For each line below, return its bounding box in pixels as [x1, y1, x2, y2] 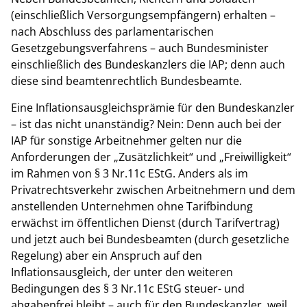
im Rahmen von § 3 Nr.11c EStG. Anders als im [11, 165, 248, 181]
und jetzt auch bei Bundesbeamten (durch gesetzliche [11, 231, 289, 247]
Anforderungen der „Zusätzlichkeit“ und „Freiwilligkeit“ [11, 149, 291, 164]
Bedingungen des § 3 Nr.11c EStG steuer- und [11, 280, 245, 296]
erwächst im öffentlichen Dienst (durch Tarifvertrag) [11, 214, 280, 230]
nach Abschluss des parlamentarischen [11, 24, 214, 40]
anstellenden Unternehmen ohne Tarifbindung [11, 198, 253, 214]
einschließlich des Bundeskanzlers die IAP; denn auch [11, 57, 285, 73]
